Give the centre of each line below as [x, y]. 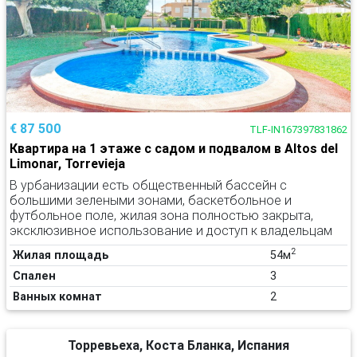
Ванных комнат [57, 296]
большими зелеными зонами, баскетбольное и [151, 200]
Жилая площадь [61, 255]
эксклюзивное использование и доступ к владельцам [171, 230]
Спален [34, 275]
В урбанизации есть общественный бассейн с [148, 184]
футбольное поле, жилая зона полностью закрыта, [161, 215]
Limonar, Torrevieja [67, 163]
